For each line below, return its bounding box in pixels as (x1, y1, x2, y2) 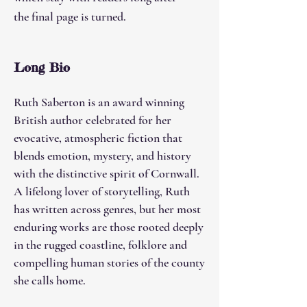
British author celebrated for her (14, 112, 171, 127)
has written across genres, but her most (14, 201, 201, 217)
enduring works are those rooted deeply (14, 219, 204, 234)
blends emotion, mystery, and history (14, 148, 191, 163)
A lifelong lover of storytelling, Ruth (14, 184, 190, 199)
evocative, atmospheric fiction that (14, 130, 182, 145)
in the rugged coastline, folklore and (14, 237, 187, 252)
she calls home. (14, 273, 86, 288)
